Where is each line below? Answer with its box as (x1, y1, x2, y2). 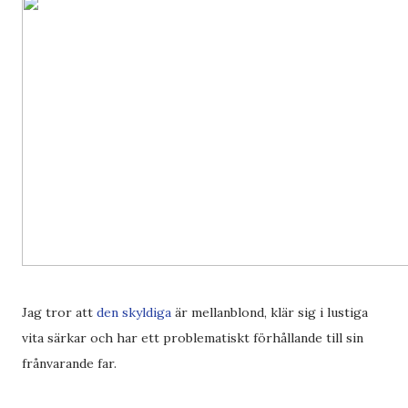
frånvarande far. (22, 355, 117, 372)
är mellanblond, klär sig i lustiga (171, 304, 368, 321)
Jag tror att (22, 304, 97, 321)
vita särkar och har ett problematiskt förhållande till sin (22, 330, 363, 347)
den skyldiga (97, 304, 171, 321)
